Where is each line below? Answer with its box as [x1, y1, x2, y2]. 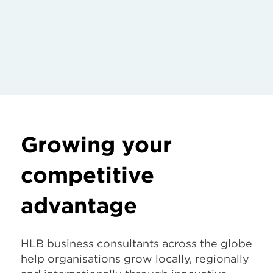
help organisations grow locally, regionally [21, 252, 249, 265]
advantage [21, 192, 137, 219]
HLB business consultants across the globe [21, 237, 252, 250]
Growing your [21, 131, 172, 158]
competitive [21, 161, 154, 188]
